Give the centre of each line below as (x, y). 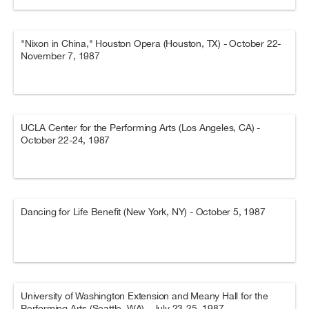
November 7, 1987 (60, 56)
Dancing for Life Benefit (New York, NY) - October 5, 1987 (143, 212)
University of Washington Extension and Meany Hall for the (144, 296)
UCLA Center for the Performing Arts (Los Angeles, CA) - (140, 128)
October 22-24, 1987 (66, 140)
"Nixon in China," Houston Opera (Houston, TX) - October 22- (151, 43)
